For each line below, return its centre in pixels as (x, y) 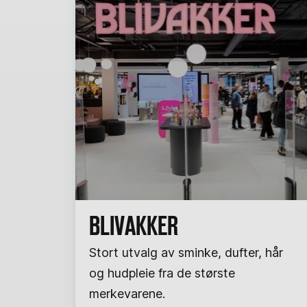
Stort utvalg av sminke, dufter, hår (186, 253)
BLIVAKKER (133, 226)
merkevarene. (127, 294)
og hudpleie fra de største (162, 273)
